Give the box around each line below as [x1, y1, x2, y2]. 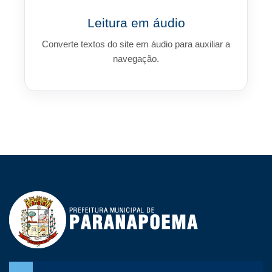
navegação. [113, 53, 159, 64]
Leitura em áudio [87, 15, 185, 30]
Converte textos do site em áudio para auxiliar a [42, 38, 230, 49]
